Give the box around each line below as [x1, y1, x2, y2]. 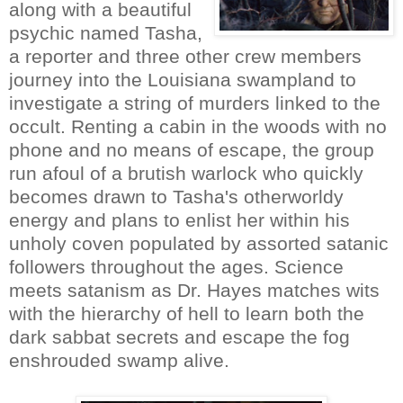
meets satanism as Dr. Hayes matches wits [9, 279, 380, 300]
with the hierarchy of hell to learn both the [9, 302, 364, 324]
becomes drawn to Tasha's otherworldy [9, 185, 344, 207]
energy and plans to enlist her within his [9, 209, 350, 230]
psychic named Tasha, [9, 22, 202, 43]
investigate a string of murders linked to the [9, 92, 381, 113]
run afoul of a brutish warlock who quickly [9, 162, 363, 184]
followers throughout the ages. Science [9, 255, 344, 277]
